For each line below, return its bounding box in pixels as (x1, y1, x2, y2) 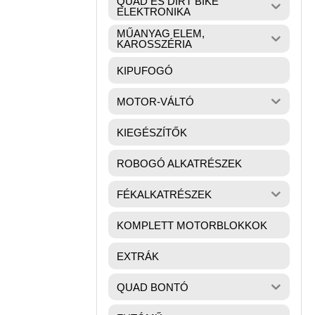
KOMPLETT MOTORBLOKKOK (117, 219, 267, 231)
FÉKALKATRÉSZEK (117, 188, 212, 200)
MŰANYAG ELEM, (117, 27, 205, 39)
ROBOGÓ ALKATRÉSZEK (117, 157, 242, 169)
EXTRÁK (117, 250, 159, 262)
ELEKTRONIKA (117, 6, 191, 18)
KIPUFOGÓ (117, 64, 173, 77)
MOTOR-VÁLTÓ (117, 95, 194, 108)
